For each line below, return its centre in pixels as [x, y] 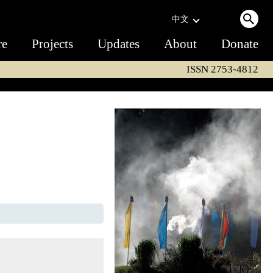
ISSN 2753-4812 [222, 69]
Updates [119, 44]
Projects [52, 44]
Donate [240, 44]
